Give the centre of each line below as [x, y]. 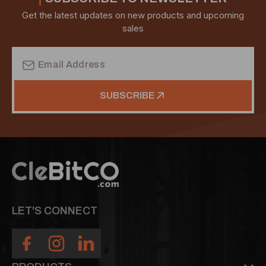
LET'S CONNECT [55, 211]
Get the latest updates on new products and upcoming [133, 15]
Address [30, 67]
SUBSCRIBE [127, 95]
